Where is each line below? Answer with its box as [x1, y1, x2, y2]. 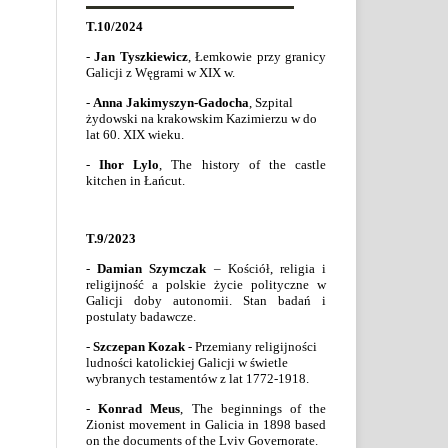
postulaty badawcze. [86, 308, 196, 324]
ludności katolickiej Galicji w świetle [86, 354, 288, 370]
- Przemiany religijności [185, 338, 317, 354]
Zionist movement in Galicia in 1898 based [86, 416, 326, 432]
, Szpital [249, 94, 293, 110]
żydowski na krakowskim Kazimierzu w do [86, 110, 317, 126]
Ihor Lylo [99, 156, 160, 172]
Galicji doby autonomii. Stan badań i [86, 292, 326, 308]
